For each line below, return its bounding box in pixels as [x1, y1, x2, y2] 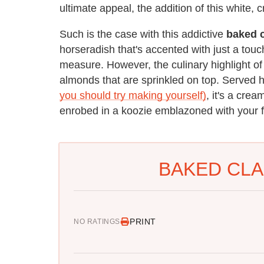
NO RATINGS [74, 217, 120, 226]
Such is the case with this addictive [60, 28, 226, 40]
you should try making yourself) [60, 89, 206, 101]
